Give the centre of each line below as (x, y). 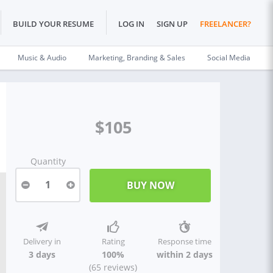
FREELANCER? (225, 24)
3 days (42, 254)
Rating (113, 241)
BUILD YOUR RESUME (53, 24)
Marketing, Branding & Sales (137, 58)
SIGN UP (172, 24)
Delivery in (42, 241)
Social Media (229, 58)
